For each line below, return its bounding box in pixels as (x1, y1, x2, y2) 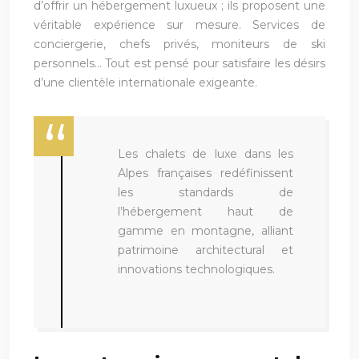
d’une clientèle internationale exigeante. (34, 75, 257, 90)
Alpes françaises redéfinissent (118, 165, 293, 180)
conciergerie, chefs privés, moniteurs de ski (34, 36, 325, 51)
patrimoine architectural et (118, 242, 293, 257)
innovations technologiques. (118, 261, 275, 276)
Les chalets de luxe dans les (118, 146, 293, 161)
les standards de (118, 184, 293, 200)
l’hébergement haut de (118, 204, 293, 219)
